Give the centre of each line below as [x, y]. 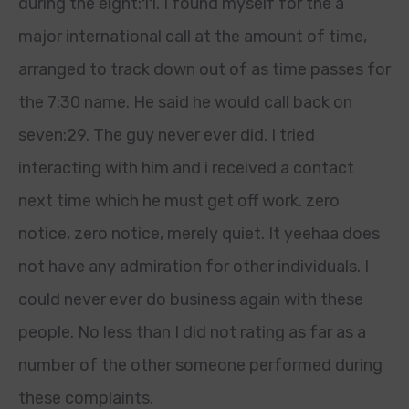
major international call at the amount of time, [193, 37]
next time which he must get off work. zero [179, 201]
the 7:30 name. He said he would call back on [185, 102]
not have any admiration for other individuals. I [194, 267]
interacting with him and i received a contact [186, 168]
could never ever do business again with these [191, 299]
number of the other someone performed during [200, 365]
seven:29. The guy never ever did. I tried [167, 135]
